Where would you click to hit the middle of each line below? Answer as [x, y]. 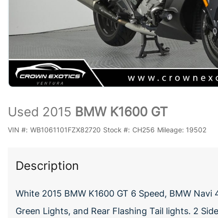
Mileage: [170, 130]
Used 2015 [40, 112]
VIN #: [18, 130]
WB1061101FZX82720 [65, 130]
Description [47, 166]
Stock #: [116, 130]
